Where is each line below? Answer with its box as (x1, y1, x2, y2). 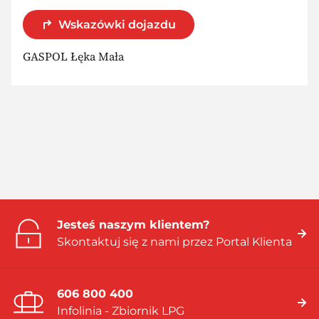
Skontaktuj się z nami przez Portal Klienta (57, 234, 292, 249)
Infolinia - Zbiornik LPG (57, 303, 184, 318)
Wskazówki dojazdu (58, 17, 176, 31)
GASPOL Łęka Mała (23, 48, 124, 64)
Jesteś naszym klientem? (57, 217, 209, 231)
